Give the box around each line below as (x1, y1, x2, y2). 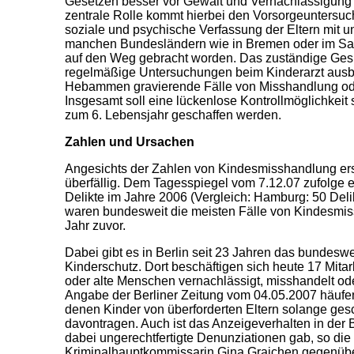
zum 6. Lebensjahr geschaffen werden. (65, 108, 281, 122)
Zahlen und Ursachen (65, 135, 194, 149)
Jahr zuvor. (65, 219, 126, 232)
